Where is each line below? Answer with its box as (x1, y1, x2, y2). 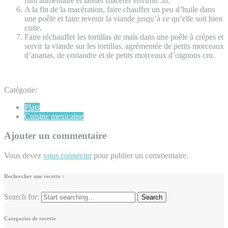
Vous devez (4, 151, 43, 160)
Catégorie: (4, 85, 37, 94)
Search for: (4, 192, 39, 201)
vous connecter (43, 151, 92, 160)
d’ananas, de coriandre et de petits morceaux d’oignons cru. (24, 50, 215, 60)
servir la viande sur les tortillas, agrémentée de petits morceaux (24, 41, 224, 50)
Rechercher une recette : (4, 173, 64, 179)
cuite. (24, 23, 42, 32)
